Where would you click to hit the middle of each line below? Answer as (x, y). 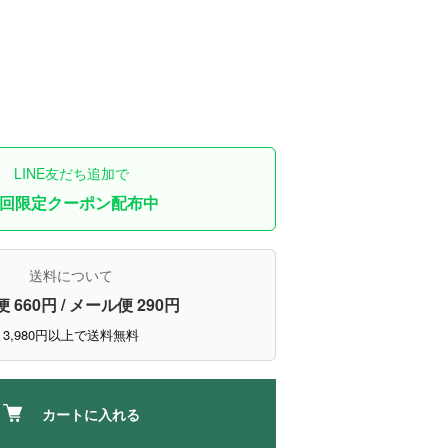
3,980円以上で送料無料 (71, 334)
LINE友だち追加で (71, 173)
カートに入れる (90, 414)
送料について (71, 275)
